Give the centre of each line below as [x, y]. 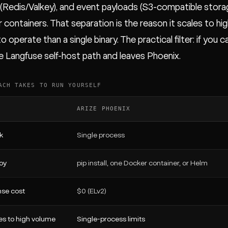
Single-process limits [111, 219]
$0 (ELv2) [92, 191]
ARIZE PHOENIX [104, 109]
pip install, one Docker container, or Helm [142, 163]
